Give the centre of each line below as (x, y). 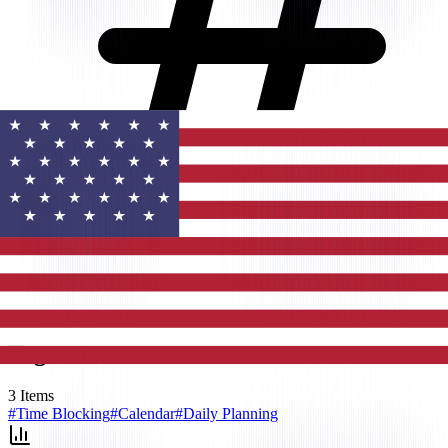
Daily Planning (230, 413)
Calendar (146, 413)
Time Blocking (63, 413)
